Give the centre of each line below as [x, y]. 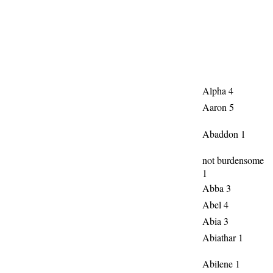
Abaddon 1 [224, 134]
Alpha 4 [218, 90]
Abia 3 [215, 221]
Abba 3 [217, 188]
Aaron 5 [218, 107]
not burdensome [233, 160]
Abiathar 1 [223, 237]
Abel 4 [215, 204]
